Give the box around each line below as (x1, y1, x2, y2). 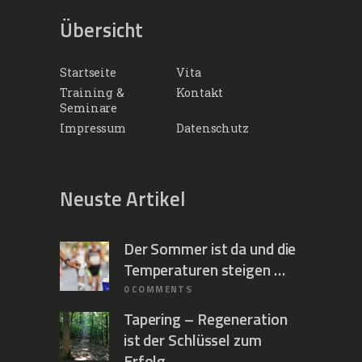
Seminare (60, 100, 118, 116)
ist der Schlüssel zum (123, 327, 262, 352)
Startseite (60, 65, 116, 81)
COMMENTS (132, 282, 193, 297)
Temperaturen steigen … (123, 258, 285, 283)
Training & (60, 85, 125, 101)
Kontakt (176, 85, 224, 101)
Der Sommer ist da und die (123, 237, 297, 262)
